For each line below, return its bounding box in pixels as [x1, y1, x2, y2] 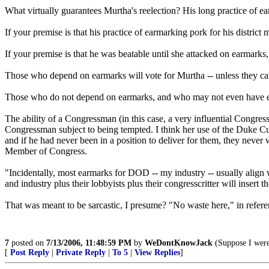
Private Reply [56, 248, 106, 257]
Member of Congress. [5, 146, 87, 156]
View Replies [134, 248, 180, 257]
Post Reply [10, 248, 49, 257]
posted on [9, 238, 46, 247]
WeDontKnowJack [145, 238, 213, 247]
